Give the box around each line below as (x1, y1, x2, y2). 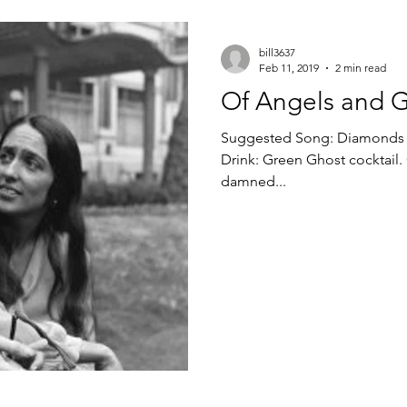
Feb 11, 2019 (259, 61, 319, 74)
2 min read (335, 61, 386, 74)
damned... (221, 173, 286, 190)
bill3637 (259, 45, 295, 59)
